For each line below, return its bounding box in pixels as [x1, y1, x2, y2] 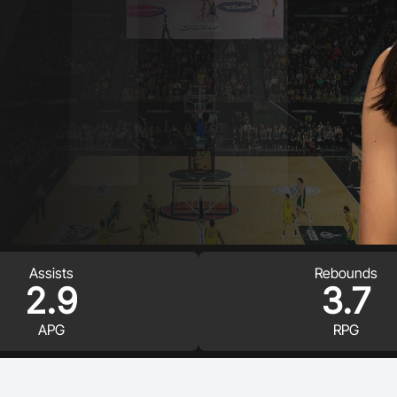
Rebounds [314, 264, 378, 283]
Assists [29, 264, 74, 283]
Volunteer [70, 24, 130, 43]
